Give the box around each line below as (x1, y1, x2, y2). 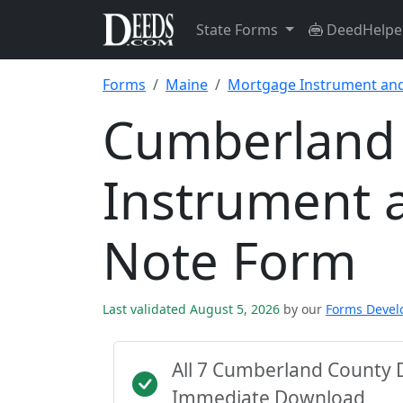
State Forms (196, 20, 282, 40)
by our (283, 300, 322, 318)
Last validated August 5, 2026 (103, 300, 283, 318)
